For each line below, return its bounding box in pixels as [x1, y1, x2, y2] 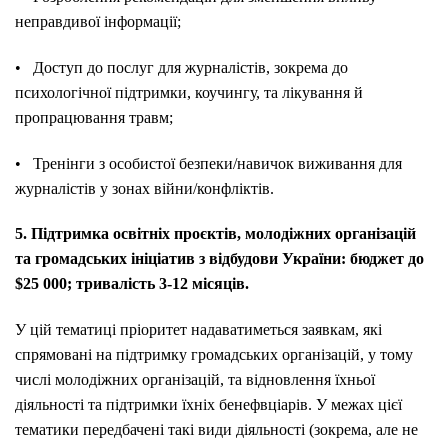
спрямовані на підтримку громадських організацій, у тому [15, 346, 413, 364]
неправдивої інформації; [15, 13, 181, 31]
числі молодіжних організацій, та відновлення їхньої [15, 371, 375, 389]
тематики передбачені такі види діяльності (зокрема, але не [15, 421, 418, 439]
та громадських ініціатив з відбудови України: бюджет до [15, 250, 424, 268]
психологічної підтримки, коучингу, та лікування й [15, 83, 363, 101]
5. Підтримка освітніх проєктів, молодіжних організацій [15, 225, 416, 243]
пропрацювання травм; [15, 108, 173, 126]
